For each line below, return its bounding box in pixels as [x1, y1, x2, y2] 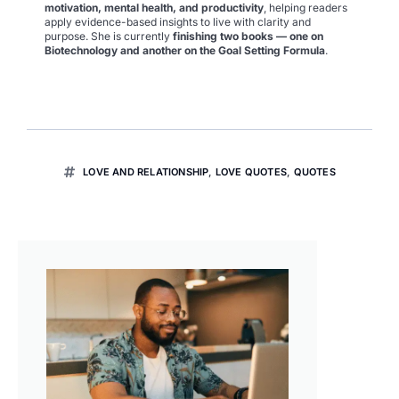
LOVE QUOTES [215, 166, 288, 179]
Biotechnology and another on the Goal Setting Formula [45, 44, 325, 58]
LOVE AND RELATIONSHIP [83, 166, 209, 179]
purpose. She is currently [45, 29, 173, 44]
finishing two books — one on [173, 29, 323, 44]
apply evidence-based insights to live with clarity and [45, 15, 311, 29]
